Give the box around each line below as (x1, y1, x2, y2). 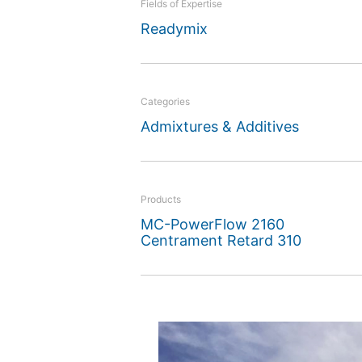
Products (140, 193, 181, 205)
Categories (140, 95, 190, 107)
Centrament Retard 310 (140, 232, 301, 249)
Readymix (140, 20, 208, 37)
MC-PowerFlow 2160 (140, 216, 284, 233)
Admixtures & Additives (140, 118, 299, 135)
